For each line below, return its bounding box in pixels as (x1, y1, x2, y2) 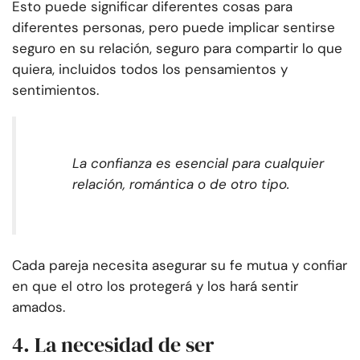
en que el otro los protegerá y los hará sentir (12, 277, 298, 296)
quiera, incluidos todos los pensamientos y (12, 60, 288, 79)
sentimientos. (12, 81, 99, 100)
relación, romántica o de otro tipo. (72, 175, 289, 194)
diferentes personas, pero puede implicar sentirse (12, 18, 335, 37)
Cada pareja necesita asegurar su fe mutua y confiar (12, 256, 347, 275)
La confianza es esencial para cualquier (72, 154, 324, 173)
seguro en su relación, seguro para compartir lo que (12, 39, 342, 58)
